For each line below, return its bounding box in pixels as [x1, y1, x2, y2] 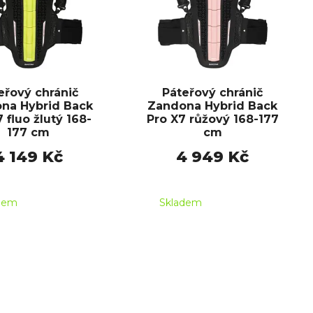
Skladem [159, 196, 202, 210]
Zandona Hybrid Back [147, 99, 277, 113]
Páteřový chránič [162, 86, 263, 100]
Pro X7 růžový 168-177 [146, 112, 279, 126]
